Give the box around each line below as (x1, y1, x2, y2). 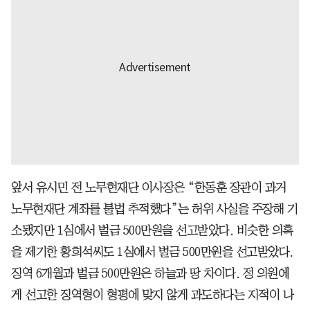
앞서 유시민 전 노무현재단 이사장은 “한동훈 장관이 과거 (11, 181, 286, 194)
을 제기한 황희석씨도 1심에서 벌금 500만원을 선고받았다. (11, 246, 293, 259)
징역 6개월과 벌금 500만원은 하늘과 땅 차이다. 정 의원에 (11, 267, 289, 280)
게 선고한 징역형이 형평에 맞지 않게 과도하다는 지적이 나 (11, 289, 293, 302)
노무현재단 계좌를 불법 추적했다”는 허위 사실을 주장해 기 (11, 203, 298, 216)
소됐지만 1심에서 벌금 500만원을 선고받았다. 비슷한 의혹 (11, 224, 293, 237)
